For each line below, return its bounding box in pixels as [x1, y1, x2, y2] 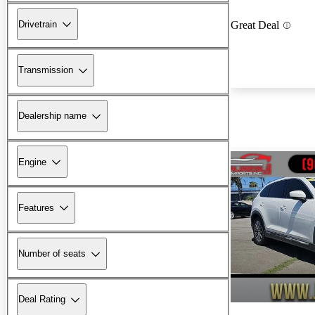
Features [18, 202, 54, 213]
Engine [18, 156, 46, 167]
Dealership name [18, 110, 86, 122]
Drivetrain [18, 18, 57, 30]
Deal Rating [18, 294, 65, 305]
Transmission [18, 65, 73, 76]
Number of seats [18, 248, 86, 259]
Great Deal [231, 19, 279, 32]
